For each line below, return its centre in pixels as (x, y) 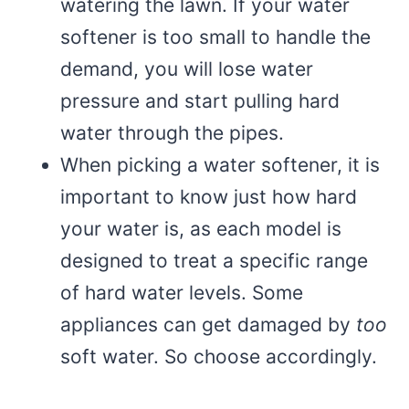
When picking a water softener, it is (220, 165)
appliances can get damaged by (208, 325)
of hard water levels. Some (182, 293)
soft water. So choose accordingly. (219, 357)
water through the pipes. (172, 133)
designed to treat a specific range (214, 261)
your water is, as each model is (201, 229)
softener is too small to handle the (215, 37)
